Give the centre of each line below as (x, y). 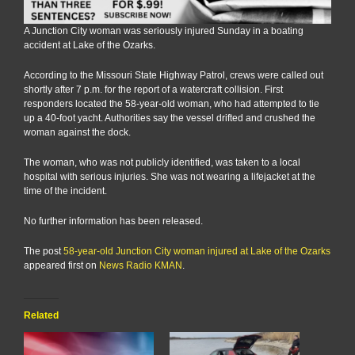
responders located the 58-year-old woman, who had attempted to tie (172, 104)
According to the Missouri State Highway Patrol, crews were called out (174, 76)
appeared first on (61, 266)
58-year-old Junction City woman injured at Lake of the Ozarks (197, 252)
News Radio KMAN (141, 266)
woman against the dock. (77, 133)
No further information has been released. (113, 221)
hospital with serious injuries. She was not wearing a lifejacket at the (170, 177)
